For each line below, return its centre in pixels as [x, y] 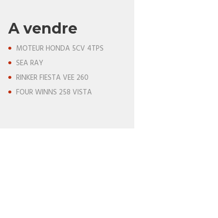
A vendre [43, 28]
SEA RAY [30, 64]
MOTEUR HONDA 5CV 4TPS [60, 49]
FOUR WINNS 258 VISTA [54, 93]
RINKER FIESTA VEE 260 [52, 78]
